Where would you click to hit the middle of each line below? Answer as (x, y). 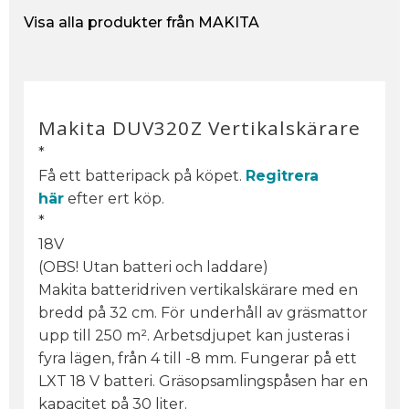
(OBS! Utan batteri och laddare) (153, 267)
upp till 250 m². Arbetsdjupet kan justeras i (194, 336)
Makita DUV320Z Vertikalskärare (203, 128)
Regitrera (282, 176)
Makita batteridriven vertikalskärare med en (198, 290)
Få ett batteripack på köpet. (142, 176)
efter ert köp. (114, 199)
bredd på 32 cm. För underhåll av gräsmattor (203, 313)
